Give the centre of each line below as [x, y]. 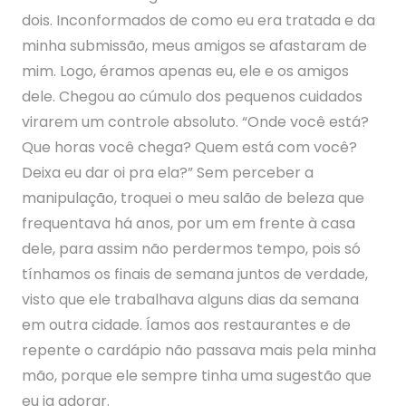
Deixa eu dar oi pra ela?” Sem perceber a [168, 173]
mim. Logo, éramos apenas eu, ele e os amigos [185, 71]
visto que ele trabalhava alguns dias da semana [190, 300]
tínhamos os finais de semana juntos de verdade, [195, 274]
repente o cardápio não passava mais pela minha [199, 350]
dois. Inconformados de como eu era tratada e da [198, 20]
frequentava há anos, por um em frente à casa [188, 223]
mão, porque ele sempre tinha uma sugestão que [197, 376]
